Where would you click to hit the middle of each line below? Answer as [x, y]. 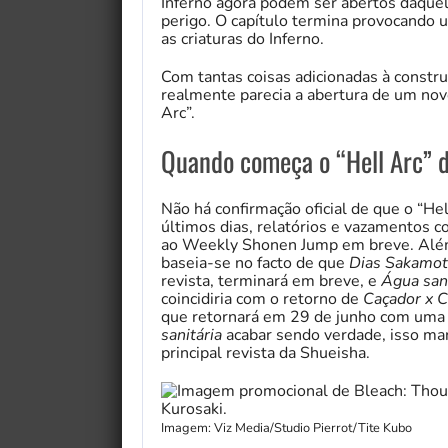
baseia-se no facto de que [255, 262]
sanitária [191, 334]
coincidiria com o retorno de [262, 298]
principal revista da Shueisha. [265, 352]
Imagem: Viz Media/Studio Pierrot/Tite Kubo [286, 427]
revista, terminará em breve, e [271, 280]
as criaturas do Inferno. [242, 38]
